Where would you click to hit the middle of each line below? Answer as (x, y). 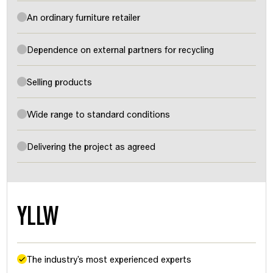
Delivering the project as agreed (91, 146)
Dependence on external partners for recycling (120, 49)
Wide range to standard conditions (98, 114)
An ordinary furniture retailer (83, 17)
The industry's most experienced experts (109, 259)
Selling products (59, 82)
